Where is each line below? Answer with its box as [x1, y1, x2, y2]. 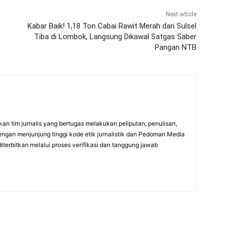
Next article [165, 11, 196, 18]
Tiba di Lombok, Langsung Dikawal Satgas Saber [34, 32, 196, 42]
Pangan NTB [154, 43, 196, 52]
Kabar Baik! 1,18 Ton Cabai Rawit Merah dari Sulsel [27, 21, 196, 31]
